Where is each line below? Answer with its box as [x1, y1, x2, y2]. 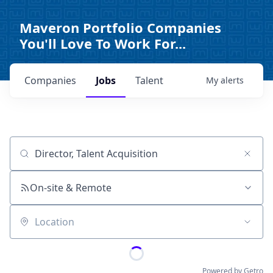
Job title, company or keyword [9, 152, 147, 166]
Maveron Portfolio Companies [19, 18, 221, 37]
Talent [135, 74, 163, 87]
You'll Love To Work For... [19, 34, 186, 52]
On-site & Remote [30, 181, 112, 194]
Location [9, 221, 49, 235]
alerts [221, 74, 244, 86]
